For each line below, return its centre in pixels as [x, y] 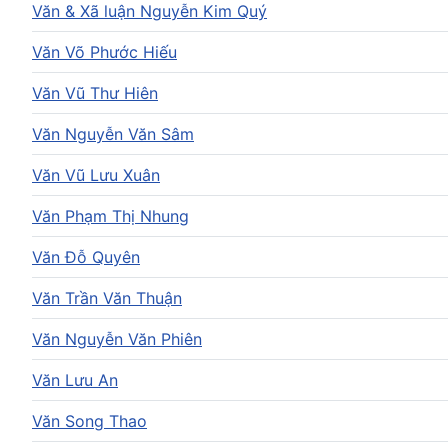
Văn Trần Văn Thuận [107, 297]
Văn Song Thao [89, 420]
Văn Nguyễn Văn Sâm [113, 133]
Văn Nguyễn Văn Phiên [117, 338]
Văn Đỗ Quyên [86, 256]
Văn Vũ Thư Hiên [95, 92]
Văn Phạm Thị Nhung [110, 215]
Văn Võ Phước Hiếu [104, 51]
